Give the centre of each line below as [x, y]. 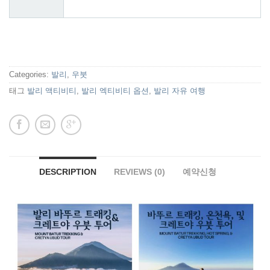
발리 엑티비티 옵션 [115, 91]
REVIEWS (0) [139, 172]
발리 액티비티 [52, 91]
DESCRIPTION [67, 172]
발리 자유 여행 [180, 91]
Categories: [30, 75]
